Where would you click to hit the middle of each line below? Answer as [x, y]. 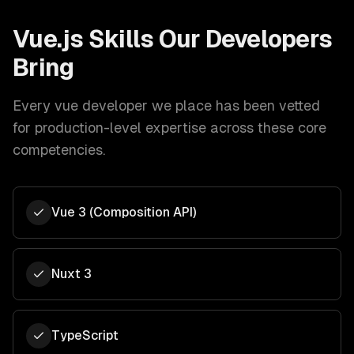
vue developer [101, 105]
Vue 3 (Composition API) [124, 212]
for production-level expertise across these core [169, 128]
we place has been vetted [234, 105]
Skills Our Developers [207, 39]
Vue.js [48, 39]
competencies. [59, 150]
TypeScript [85, 335]
